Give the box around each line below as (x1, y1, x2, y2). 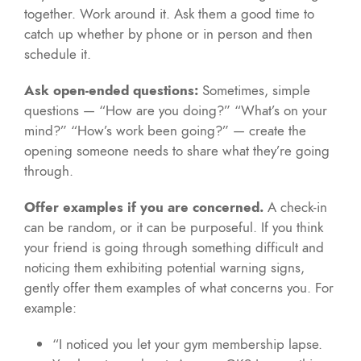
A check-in (268, 197, 327, 217)
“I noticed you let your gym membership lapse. (52, 334, 322, 354)
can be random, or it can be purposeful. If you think (24, 217, 323, 237)
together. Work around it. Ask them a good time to (24, 3, 314, 23)
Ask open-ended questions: (24, 80, 198, 100)
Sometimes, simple (198, 80, 310, 100)
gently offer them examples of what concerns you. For (24, 277, 334, 297)
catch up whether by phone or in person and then (24, 23, 313, 44)
